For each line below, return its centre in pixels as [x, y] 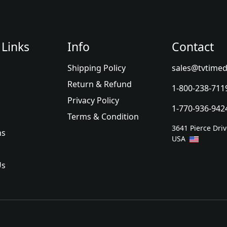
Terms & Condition [103, 117]
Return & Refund [100, 84]
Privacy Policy [93, 101]
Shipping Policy [97, 68]
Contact [193, 47]
